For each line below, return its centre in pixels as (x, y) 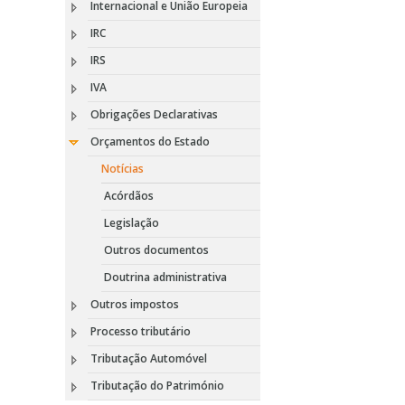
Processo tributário (141, 331)
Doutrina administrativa (165, 277)
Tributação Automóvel (149, 358)
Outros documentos (156, 250)
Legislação (132, 223)
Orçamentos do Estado (150, 141)
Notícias (122, 169)
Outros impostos (135, 304)
